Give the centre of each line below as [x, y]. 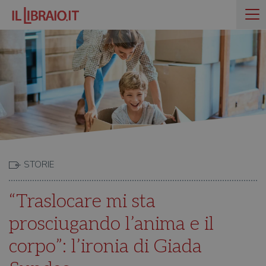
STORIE [39, 164]
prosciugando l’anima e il [111, 224]
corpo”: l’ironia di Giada [105, 246]
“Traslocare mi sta [82, 201]
